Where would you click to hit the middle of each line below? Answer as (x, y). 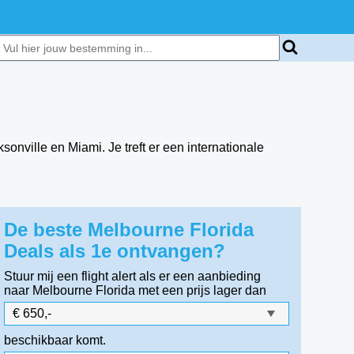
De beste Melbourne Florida (129, 230)
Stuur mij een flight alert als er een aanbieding (133, 276)
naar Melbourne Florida (70, 290)
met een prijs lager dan (203, 290)
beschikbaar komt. (55, 340)
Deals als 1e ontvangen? (115, 251)
